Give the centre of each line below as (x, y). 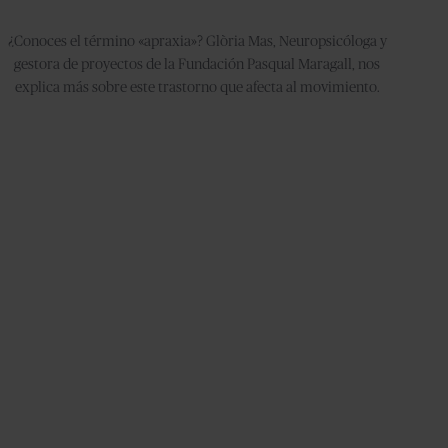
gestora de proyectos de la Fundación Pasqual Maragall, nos (197, 64)
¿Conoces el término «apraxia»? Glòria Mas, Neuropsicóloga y (197, 41)
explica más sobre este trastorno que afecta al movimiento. (197, 87)
